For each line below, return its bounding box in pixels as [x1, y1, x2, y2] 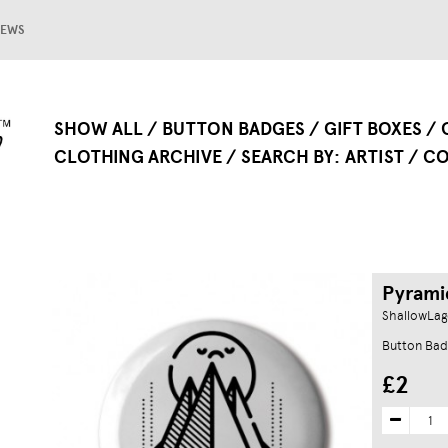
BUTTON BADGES [162, 118, 305, 140]
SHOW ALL [54, 118, 143, 140]
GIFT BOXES [324, 118, 422, 140]
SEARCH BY [241, 146, 334, 168]
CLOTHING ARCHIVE [54, 146, 222, 168]
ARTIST [345, 146, 404, 168]
